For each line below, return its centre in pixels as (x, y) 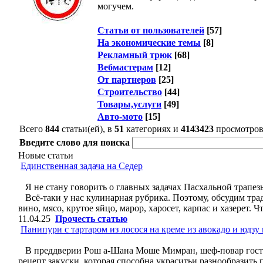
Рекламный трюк (135, 55)
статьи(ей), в (87, 129)
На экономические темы (149, 43)
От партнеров (127, 80)
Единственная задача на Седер (82, 166)
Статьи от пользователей (151, 30)
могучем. (116, 6)
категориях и (152, 129)
